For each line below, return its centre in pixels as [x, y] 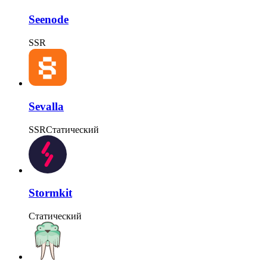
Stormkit [50, 193]
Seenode [49, 20]
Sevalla [46, 106]
